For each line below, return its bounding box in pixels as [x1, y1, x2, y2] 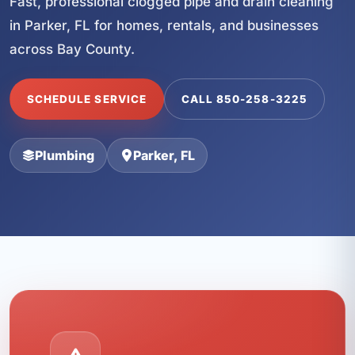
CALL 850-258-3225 [181, 93, 307, 106]
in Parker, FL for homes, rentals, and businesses [10, 17, 319, 33]
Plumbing [35, 147, 95, 163]
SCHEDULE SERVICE [26, 93, 147, 106]
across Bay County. [10, 40, 135, 57]
